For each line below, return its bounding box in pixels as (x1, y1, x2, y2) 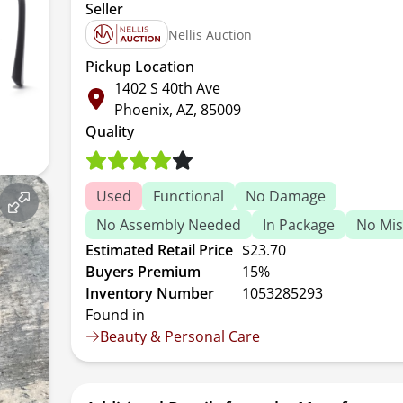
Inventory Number (85, 283, 215, 303)
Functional (153, 186, 225, 206)
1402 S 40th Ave (114, 78, 221, 98)
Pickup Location (85, 57, 195, 76)
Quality (85, 121, 135, 141)
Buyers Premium (85, 262, 201, 282)
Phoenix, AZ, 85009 (114, 100, 242, 120)
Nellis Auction (168, 25, 253, 43)
